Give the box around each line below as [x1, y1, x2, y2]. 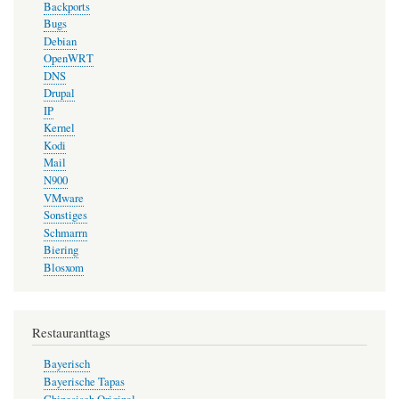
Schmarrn [43, 224, 87, 240]
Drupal [43, 85, 75, 102]
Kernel [43, 120, 75, 136]
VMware [43, 190, 84, 206]
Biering [43, 242, 78, 258]
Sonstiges [43, 208, 87, 224]
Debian [43, 33, 77, 49]
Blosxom [43, 259, 84, 275]
